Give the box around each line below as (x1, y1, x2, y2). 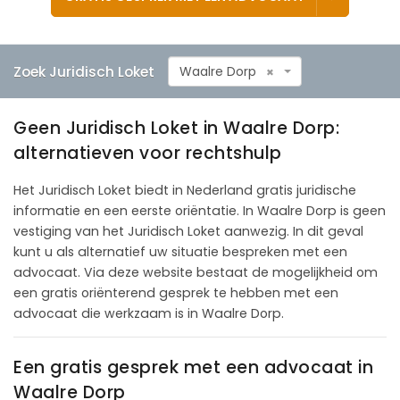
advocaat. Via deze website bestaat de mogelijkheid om (13, 262, 378, 281)
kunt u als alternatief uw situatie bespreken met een (13, 242, 347, 261)
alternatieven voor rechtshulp (13, 140, 282, 165)
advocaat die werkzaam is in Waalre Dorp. (13, 304, 284, 322)
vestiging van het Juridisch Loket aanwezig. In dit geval (13, 221, 363, 240)
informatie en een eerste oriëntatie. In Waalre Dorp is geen (13, 201, 386, 220)
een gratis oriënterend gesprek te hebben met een (13, 283, 338, 302)
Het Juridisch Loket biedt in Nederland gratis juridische (13, 180, 356, 199)
